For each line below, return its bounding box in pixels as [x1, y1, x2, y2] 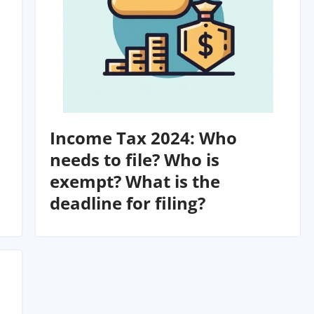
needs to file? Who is [50, 147, 220, 171]
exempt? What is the [50, 169, 221, 193]
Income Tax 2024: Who [50, 125, 238, 149]
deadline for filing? [50, 191, 206, 214]
